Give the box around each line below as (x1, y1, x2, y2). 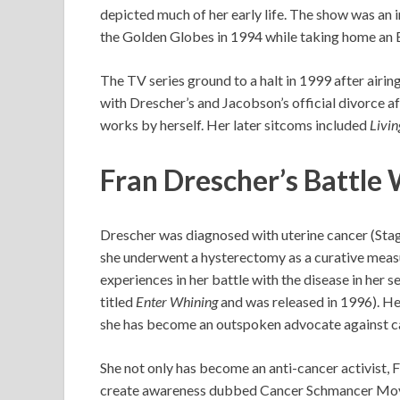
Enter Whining (136, 293, 218, 311)
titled (100, 293, 136, 311)
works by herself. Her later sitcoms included (100, 115, 370, 133)
